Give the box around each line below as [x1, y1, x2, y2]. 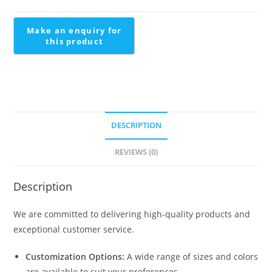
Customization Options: [25, 250, 125, 262]
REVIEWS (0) [114, 146, 158, 157]
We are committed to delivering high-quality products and [13, 208, 251, 220]
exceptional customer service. [13, 223, 135, 235]
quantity [13, 14, 47, 26]
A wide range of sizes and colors [124, 250, 259, 262]
